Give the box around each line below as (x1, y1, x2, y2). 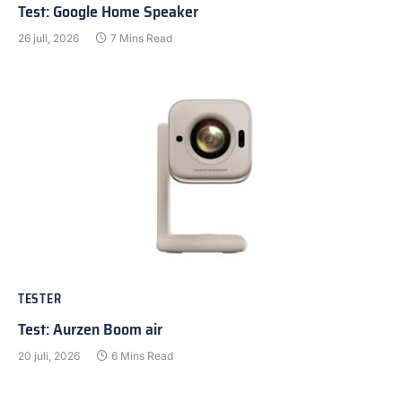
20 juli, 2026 (18, 349, 80, 363)
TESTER (18, 289, 62, 310)
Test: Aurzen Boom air (18, 317, 162, 343)
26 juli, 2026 (18, 31, 79, 45)
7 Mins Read (110, 31, 172, 45)
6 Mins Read (111, 349, 173, 363)
